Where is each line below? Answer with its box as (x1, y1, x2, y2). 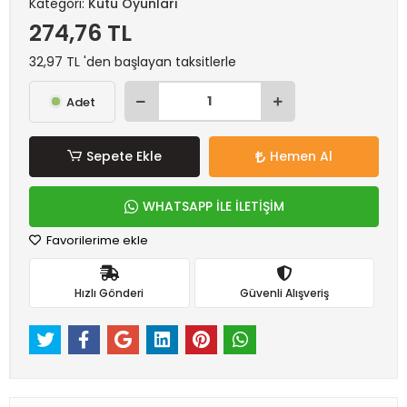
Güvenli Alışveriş (239, 284, 329, 301)
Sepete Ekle (85, 147, 162, 165)
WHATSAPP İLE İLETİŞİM (142, 197, 284, 215)
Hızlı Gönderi (74, 284, 144, 301)
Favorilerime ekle (44, 232, 148, 249)
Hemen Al (269, 147, 333, 165)
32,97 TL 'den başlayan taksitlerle (29, 53, 236, 71)
